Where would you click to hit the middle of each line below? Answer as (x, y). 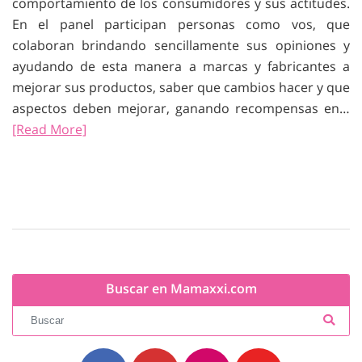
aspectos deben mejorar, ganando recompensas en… (181, 108)
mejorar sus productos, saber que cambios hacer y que (181, 87)
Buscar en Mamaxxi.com (181, 288)
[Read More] (49, 129)
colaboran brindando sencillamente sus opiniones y (181, 45)
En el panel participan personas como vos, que (181, 24)
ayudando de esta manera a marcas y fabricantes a (181, 66)
